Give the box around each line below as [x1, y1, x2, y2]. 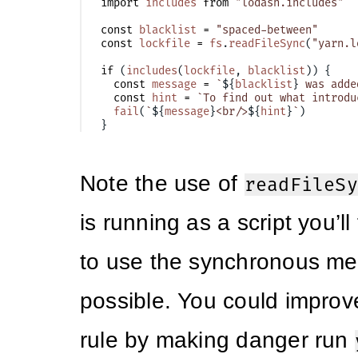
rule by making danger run [80, 328, 355, 353]
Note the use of [80, 171, 245, 197]
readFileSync [229, 37, 305, 51]
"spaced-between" [216, 23, 318, 38]
